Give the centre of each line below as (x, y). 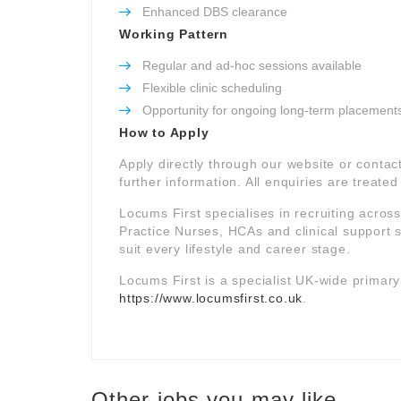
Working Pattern (174, 34)
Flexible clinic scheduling (212, 88)
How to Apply (164, 132)
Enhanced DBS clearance (215, 12)
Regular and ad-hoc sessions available (252, 65)
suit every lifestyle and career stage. (235, 249)
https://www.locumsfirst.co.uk (211, 298)
